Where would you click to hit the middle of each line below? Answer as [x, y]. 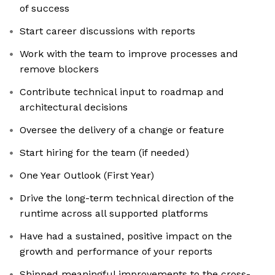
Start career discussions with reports [107, 31]
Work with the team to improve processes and [129, 54]
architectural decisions [74, 107]
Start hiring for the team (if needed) [104, 153]
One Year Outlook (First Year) [87, 176]
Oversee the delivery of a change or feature [122, 130]
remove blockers [59, 69]
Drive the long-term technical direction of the [127, 198]
